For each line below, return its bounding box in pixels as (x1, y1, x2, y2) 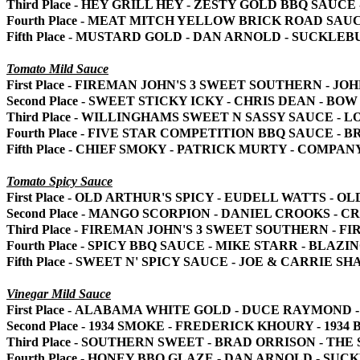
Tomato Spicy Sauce (6, 174, 112, 188)
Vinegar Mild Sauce (6, 286, 111, 301)
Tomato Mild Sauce (6, 61, 108, 76)
